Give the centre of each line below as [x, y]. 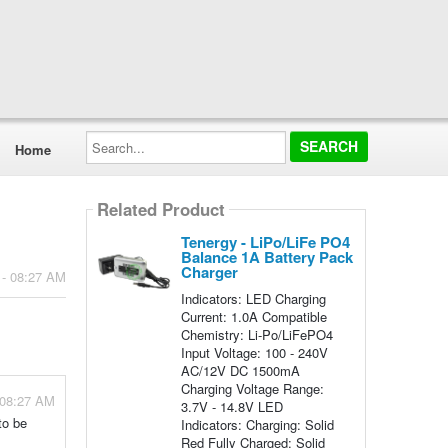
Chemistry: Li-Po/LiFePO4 [256, 334]
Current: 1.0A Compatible [253, 316]
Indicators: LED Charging [253, 298]
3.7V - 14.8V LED [231, 406]
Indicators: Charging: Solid [257, 424]
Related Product [160, 209]
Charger [209, 272]
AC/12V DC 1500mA [240, 370]
